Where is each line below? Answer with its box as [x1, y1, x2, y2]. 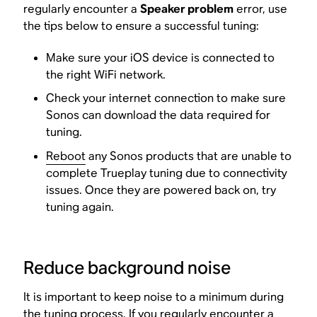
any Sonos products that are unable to [86, 148, 292, 163]
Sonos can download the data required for [46, 108, 271, 123]
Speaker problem [140, 1, 234, 16]
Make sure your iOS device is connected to [46, 50, 275, 65]
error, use [234, 1, 288, 16]
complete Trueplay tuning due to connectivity [46, 165, 288, 180]
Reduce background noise [23, 256, 231, 279]
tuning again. [46, 199, 115, 214]
